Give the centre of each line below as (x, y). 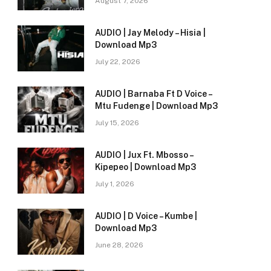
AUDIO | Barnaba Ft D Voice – (153, 94)
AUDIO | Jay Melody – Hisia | (150, 33)
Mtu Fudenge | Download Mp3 (156, 106)
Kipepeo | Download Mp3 (145, 167)
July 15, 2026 (117, 123)
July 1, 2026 (115, 184)
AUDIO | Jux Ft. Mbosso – (144, 155)
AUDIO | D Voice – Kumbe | (146, 216)
